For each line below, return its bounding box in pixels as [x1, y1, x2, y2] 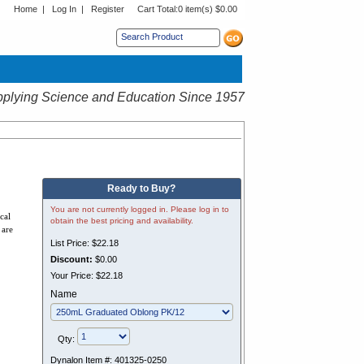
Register [91, 4, 124, 14]
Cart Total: [137, 4, 178, 14]
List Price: [50, 238, 92, 248]
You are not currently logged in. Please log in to [50, 205, 229, 214]
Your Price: [50, 271, 96, 280]
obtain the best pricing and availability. [50, 216, 193, 225]
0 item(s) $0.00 [178, 4, 237, 14]
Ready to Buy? [107, 183, 176, 194]
